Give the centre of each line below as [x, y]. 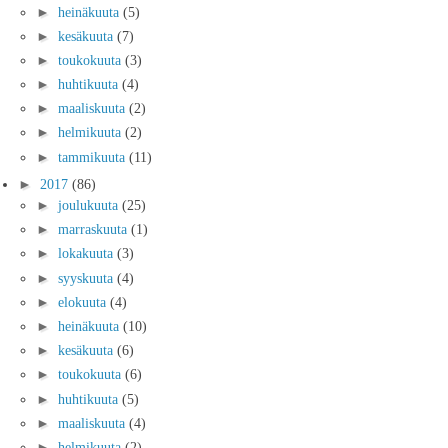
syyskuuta [87, 277]
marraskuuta [94, 229]
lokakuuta [87, 253]
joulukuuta [90, 205]
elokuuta [84, 301]
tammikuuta [93, 156]
